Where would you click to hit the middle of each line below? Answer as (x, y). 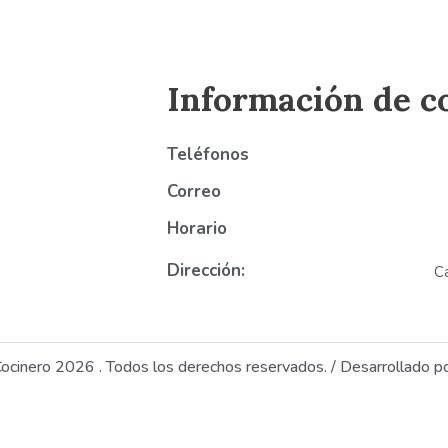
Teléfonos (207, 155)
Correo (193, 192)
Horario (196, 229)
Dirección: (205, 271)
